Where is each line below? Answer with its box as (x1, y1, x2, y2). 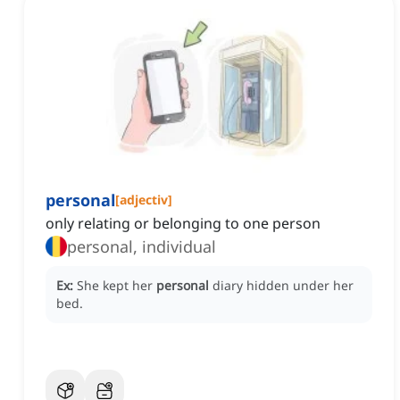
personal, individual (67, 236, 216, 258)
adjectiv (120, 191, 168, 209)
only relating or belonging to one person (46, 213, 321, 234)
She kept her (77, 277, 156, 295)
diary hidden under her (212, 277, 354, 295)
